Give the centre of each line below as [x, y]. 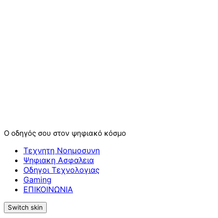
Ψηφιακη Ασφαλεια [59, 160]
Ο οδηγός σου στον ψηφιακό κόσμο [65, 133]
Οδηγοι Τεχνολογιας [62, 170]
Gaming [37, 179]
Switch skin [25, 207]
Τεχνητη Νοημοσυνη [62, 150]
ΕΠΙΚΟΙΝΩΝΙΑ [48, 189]
